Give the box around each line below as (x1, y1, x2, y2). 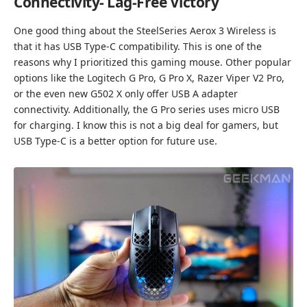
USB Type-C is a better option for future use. (14, 134, 217, 148)
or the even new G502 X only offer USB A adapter (14, 87, 238, 101)
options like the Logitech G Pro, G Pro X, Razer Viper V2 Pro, (14, 71, 284, 85)
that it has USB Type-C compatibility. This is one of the (14, 40, 262, 53)
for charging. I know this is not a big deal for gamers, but (14, 119, 278, 132)
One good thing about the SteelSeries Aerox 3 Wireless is (14, 24, 276, 38)
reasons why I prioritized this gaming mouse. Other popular (14, 56, 291, 69)
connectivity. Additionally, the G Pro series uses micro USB (14, 103, 280, 116)
